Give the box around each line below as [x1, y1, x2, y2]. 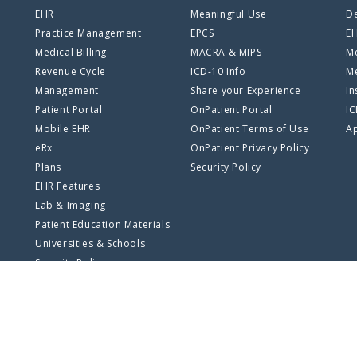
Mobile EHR [35, 122, 91, 135]
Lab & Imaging [35, 198, 106, 212]
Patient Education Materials [35, 218, 171, 231]
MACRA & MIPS [190, 45, 262, 59]
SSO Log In [35, 275, 87, 288]
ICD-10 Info [190, 65, 246, 78]
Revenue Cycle [35, 65, 106, 78]
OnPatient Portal [190, 103, 273, 116]
